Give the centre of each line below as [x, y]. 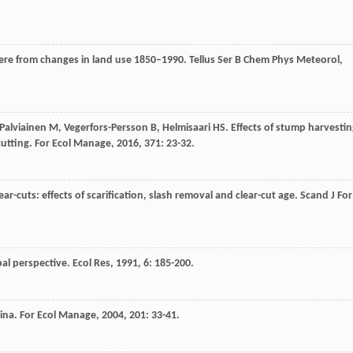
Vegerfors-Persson [106, 128]
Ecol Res [91, 264]
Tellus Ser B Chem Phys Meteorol [264, 61]
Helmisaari [186, 128]
